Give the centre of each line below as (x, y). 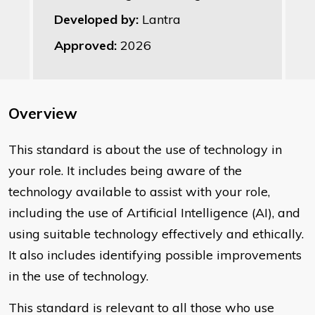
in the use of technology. (78, 276)
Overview (43, 114)
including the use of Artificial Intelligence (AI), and (154, 213)
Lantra (161, 20)
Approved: (87, 46)
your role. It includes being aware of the (125, 171)
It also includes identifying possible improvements (155, 255)
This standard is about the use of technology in (145, 150)
